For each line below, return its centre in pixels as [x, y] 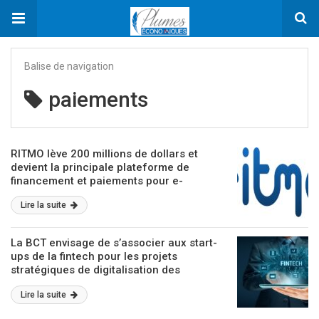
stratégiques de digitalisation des [95, 270]
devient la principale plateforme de [100, 167]
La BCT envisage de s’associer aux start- [114, 243]
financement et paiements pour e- [97, 181]
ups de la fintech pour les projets [94, 256]
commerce [38, 194]
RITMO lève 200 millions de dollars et [104, 154]
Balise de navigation [69, 66]
